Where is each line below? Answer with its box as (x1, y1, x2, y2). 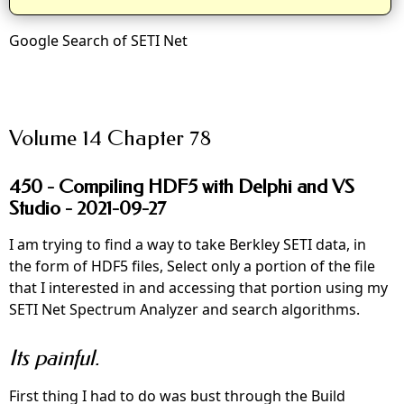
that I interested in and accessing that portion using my (9, 278, 388, 298)
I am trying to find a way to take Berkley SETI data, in (9, 234, 366, 254)
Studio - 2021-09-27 (9, 197, 166, 220)
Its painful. (9, 345, 99, 371)
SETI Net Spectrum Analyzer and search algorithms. (9, 299, 360, 319)
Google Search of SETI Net (9, 31, 188, 50)
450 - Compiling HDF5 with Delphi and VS (9, 175, 354, 198)
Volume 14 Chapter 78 (9, 125, 212, 151)
